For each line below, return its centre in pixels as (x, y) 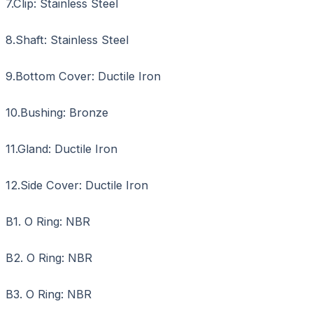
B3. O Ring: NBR (49, 294)
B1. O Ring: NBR (48, 222)
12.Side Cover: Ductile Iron (77, 185)
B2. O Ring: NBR (49, 258)
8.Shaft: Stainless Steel (67, 40)
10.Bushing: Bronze (57, 113)
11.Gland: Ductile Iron (61, 149)
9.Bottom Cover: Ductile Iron (83, 77)
